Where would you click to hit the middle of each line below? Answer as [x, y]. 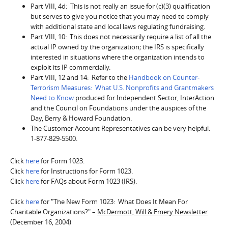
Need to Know [52, 97]
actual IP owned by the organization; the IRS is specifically [117, 47]
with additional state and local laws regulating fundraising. [118, 26]
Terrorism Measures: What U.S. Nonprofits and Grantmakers [122, 87]
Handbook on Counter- [164, 77]
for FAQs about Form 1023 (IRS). [88, 181]
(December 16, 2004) [41, 222]
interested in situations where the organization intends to [118, 57]
